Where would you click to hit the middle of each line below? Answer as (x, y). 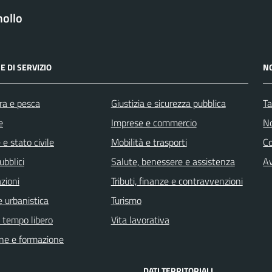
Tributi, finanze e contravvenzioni (177, 181)
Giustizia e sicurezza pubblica (168, 103)
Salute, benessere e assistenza (173, 161)
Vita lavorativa (140, 219)
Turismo (126, 200)
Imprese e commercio (154, 122)
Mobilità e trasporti (149, 142)
